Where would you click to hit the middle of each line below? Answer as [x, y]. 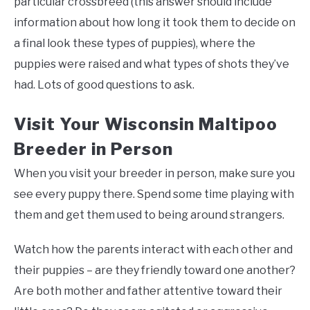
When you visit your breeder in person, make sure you [154, 174]
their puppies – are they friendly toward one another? [155, 271]
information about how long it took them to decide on [155, 23]
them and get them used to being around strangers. [149, 215]
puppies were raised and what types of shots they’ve [152, 64]
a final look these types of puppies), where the [135, 44]
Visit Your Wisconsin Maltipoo [146, 125]
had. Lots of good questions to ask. [104, 85]
